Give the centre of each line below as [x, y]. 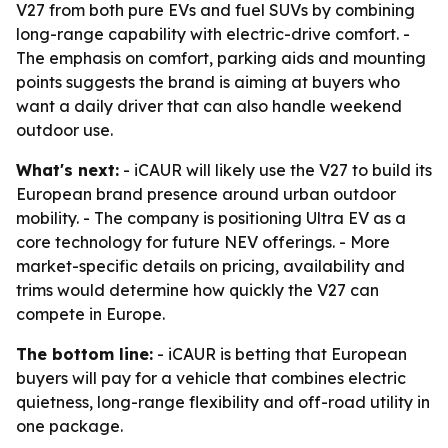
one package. [69, 426]
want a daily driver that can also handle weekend [209, 106]
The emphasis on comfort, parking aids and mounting [221, 58]
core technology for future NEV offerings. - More [203, 242]
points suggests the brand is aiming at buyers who [208, 82]
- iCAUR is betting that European [280, 354]
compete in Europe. [90, 314]
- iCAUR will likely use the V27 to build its [275, 170]
